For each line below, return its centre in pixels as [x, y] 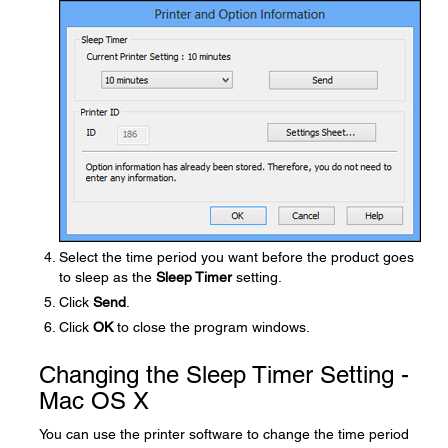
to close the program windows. [211, 327]
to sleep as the [107, 277]
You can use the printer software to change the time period [224, 434]
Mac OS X [94, 400]
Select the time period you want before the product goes [236, 257]
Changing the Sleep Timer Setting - [224, 374]
